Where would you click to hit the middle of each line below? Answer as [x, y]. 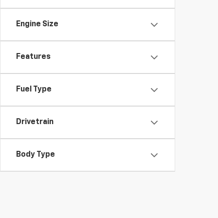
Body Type [36, 155]
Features [33, 57]
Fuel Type [34, 90]
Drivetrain [35, 122]
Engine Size [37, 24]
